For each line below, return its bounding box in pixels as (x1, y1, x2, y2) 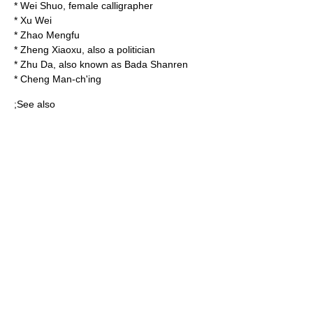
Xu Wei (20, 15, 52, 26)
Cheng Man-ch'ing (20, 73, 101, 85)
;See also (14, 99, 55, 110)
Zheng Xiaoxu (20, 44, 82, 55)
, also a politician (82, 44, 155, 55)
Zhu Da (20, 59, 53, 70)
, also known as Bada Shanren (53, 59, 188, 70)
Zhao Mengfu (20, 29, 80, 41)
